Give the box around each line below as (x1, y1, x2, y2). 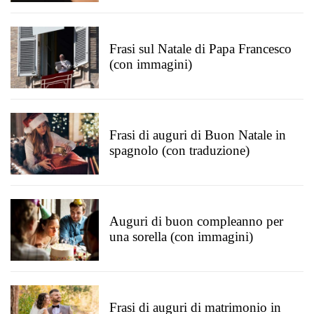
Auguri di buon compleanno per (109, 214, 283, 228)
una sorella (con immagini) (109, 229, 253, 244)
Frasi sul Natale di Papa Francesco (109, 41, 292, 56)
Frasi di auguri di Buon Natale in (109, 128, 286, 142)
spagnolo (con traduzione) (109, 143, 250, 158)
